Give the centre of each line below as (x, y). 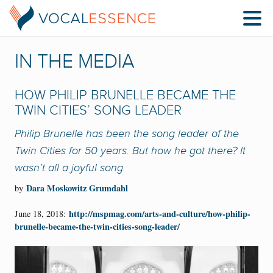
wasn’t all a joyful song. (70, 167)
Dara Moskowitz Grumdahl (77, 188)
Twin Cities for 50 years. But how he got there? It (130, 150)
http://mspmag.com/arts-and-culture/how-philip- (160, 214)
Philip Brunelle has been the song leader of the (127, 133)
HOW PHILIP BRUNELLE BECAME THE (125, 95)
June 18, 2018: (42, 214)
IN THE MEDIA (75, 62)
